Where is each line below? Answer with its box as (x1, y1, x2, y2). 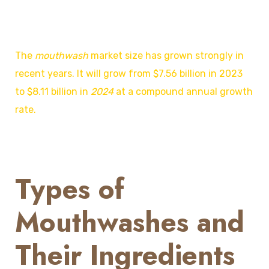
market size (88, 50, 143, 62)
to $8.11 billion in (15, 86, 91, 98)
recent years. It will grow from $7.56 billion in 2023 (15, 68, 243, 80)
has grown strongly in (143, 50, 244, 62)
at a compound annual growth (113, 86, 253, 98)
